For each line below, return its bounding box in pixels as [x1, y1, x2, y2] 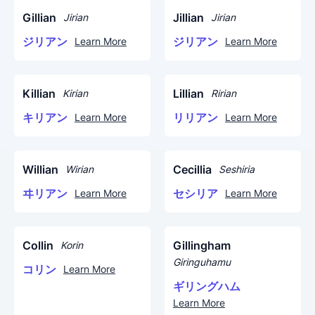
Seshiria [219, 163, 255, 175]
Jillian [173, 11, 204, 25]
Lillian [173, 86, 204, 101]
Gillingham [173, 238, 231, 252]
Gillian [22, 11, 56, 25]
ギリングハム [173, 279, 240, 293]
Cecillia [173, 162, 212, 176]
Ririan [211, 87, 236, 99]
